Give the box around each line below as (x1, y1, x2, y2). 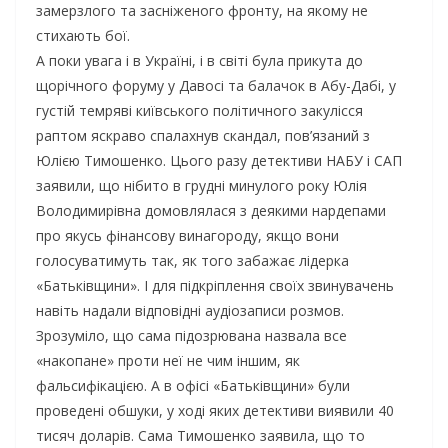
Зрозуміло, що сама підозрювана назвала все (36, 326, 347, 346)
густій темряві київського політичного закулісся (36, 101, 363, 121)
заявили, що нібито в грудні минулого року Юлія (36, 176, 367, 196)
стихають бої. (36, 26, 130, 46)
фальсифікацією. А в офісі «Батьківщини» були (36, 376, 350, 396)
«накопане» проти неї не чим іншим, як (36, 351, 300, 371)
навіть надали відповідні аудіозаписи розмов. (36, 301, 344, 321)
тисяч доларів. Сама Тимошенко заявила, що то (36, 426, 365, 446)
